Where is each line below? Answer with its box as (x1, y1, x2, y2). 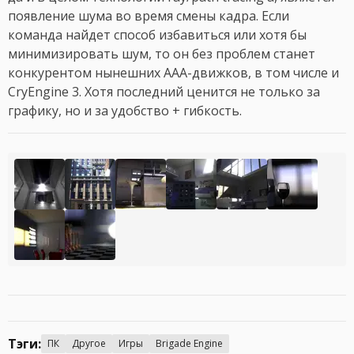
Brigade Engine (156, 337, 223, 351)
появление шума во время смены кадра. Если (8, 7, 289, 25)
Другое (72, 337, 106, 351)
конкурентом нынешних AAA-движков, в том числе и (8, 64, 339, 82)
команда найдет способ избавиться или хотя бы (8, 26, 307, 44)
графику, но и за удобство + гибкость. (8, 102, 245, 120)
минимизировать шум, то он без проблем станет (8, 45, 315, 63)
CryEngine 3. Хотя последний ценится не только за (8, 83, 320, 101)
